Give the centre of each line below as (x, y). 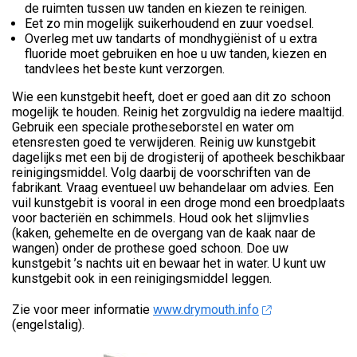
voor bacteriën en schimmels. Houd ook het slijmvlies (161, 218)
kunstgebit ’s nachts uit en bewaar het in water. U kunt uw (169, 264)
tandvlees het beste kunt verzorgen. (126, 69)
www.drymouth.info (206, 310)
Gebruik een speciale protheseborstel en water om (153, 127)
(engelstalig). (48, 325)
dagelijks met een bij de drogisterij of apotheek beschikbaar (178, 158)
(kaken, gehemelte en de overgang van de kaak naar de (164, 233)
